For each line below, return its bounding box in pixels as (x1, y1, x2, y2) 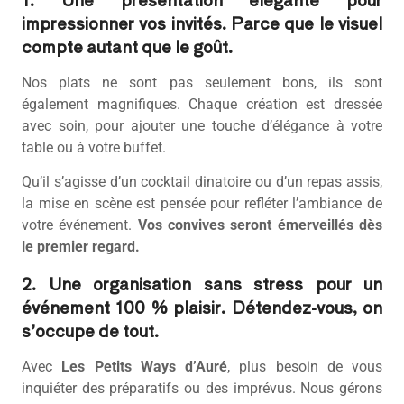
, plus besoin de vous (227, 357, 382, 375)
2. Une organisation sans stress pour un (22, 271, 382, 295)
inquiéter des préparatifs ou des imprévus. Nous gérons (22, 379, 382, 397)
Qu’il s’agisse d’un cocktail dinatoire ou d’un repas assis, (22, 173, 382, 191)
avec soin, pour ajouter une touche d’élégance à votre (22, 116, 382, 134)
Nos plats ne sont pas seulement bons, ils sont (22, 73, 382, 91)
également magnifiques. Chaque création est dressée (22, 95, 382, 113)
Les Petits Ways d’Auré (61, 357, 227, 375)
